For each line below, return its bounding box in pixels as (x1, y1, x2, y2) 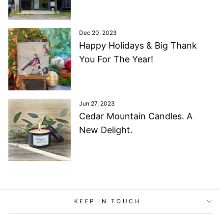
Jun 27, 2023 (79, 100, 115, 108)
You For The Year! (79, 54, 153, 65)
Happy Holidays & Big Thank (79, 40, 197, 51)
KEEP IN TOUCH (74, 197, 141, 205)
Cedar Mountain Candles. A (79, 111, 192, 122)
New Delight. (79, 125, 133, 136)
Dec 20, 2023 (79, 29, 117, 37)
